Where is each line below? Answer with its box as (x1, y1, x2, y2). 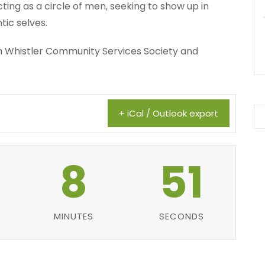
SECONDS (159, 210, 203, 222)
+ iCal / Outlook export (119, 107, 218, 119)
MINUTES (53, 210, 93, 222)
